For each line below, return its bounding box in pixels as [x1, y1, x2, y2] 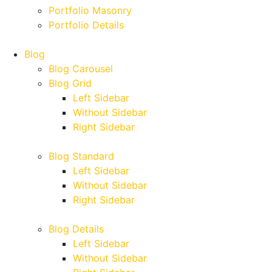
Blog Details [49, 223, 104, 235]
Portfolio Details [49, 19, 124, 31]
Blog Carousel [49, 63, 113, 75]
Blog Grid [49, 77, 92, 89]
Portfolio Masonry [49, 4, 132, 16]
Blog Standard [49, 150, 114, 162]
